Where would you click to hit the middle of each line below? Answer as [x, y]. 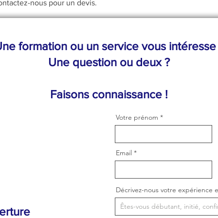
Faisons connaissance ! [109, 94]
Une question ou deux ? [109, 62]
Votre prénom [137, 117]
